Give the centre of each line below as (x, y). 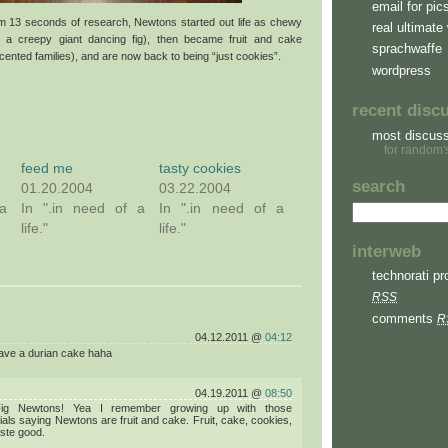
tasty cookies (200, 167)
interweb (386, 251)
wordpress (401, 70)
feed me (46, 167)
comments (404, 318)
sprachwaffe (407, 49)
